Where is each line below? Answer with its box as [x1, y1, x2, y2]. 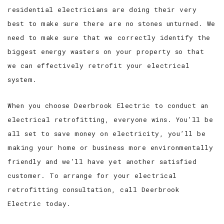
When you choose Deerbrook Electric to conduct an [7, 100, 208, 110]
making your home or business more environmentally [7, 142, 213, 152]
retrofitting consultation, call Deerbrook [7, 184, 180, 194]
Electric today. [7, 198, 71, 208]
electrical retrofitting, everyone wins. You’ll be [7, 114, 213, 124]
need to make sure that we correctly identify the [7, 32, 210, 42]
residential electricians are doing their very [7, 4, 197, 14]
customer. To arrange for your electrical [7, 170, 177, 180]
